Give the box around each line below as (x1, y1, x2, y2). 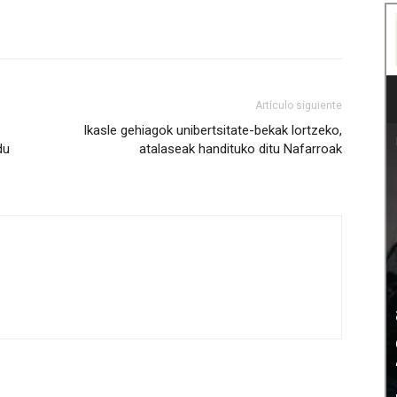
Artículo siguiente (255, 99, 342, 113)
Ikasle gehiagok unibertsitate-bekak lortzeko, (83, 122, 342, 139)
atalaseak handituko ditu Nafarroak (139, 141, 342, 158)
